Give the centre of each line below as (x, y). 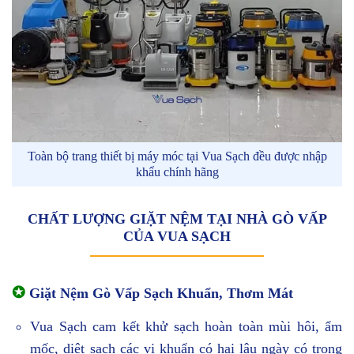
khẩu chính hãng (177, 172)
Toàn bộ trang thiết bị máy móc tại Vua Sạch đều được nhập (177, 156)
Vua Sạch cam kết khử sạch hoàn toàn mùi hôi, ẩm (186, 327)
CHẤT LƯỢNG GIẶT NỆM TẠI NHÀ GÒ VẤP (177, 219)
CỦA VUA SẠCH (177, 237)
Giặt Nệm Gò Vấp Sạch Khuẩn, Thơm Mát (159, 294)
